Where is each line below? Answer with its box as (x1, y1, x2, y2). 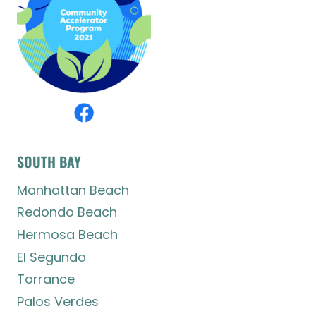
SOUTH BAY (17, 151, 81, 173)
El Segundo (17, 248, 86, 266)
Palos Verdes (17, 292, 99, 310)
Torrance (17, 270, 75, 288)
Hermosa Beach (17, 226, 118, 243)
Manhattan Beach (17, 181, 129, 199)
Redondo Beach (17, 203, 117, 221)
